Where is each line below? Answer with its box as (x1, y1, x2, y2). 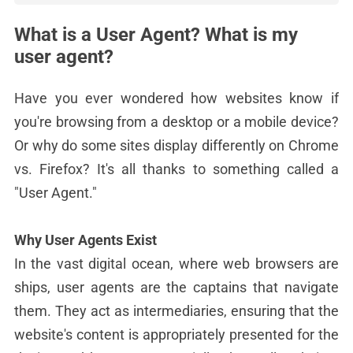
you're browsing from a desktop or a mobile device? (13, 113, 340, 130)
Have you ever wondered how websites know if (13, 90, 340, 106)
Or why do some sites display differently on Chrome (13, 137, 340, 154)
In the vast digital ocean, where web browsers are (13, 255, 340, 272)
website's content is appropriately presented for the (13, 326, 340, 343)
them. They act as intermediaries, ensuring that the (13, 303, 340, 319)
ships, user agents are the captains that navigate (13, 279, 340, 295)
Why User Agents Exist (13, 232, 157, 248)
